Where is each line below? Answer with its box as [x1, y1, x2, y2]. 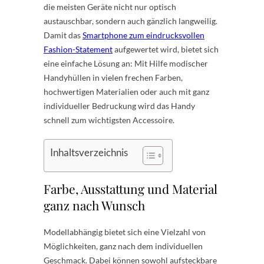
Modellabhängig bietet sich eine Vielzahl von [44, 226, 206, 237]
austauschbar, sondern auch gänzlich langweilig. [44, 15, 217, 26]
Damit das [44, 29, 82, 40]
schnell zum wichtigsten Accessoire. [44, 114, 174, 125]
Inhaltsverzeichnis [50, 146, 128, 159]
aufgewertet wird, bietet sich [113, 44, 219, 54]
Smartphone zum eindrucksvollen [82, 29, 204, 40]
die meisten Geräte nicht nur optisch [44, 1, 176, 12]
